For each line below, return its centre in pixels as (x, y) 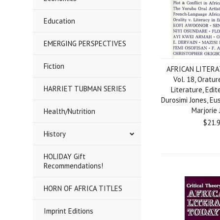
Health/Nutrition (70, 111)
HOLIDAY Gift (65, 156)
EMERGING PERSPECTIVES (85, 43)
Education (60, 21)
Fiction (54, 66)
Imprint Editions (69, 211)
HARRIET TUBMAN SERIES (85, 89)
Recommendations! (74, 166)
